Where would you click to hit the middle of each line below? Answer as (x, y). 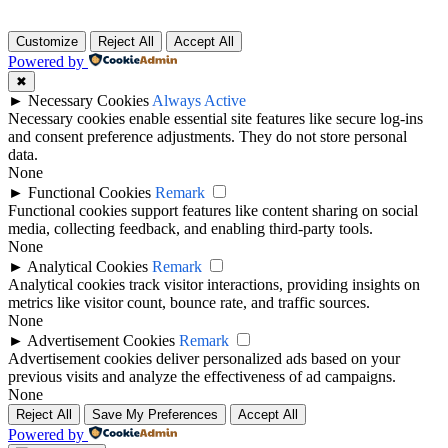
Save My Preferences (155, 415)
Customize (47, 42)
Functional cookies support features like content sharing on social (213, 211)
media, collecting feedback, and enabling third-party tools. (190, 229)
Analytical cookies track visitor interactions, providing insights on (214, 285)
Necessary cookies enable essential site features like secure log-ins (215, 119)
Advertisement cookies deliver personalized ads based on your (204, 359)
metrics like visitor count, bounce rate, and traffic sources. (189, 303)
